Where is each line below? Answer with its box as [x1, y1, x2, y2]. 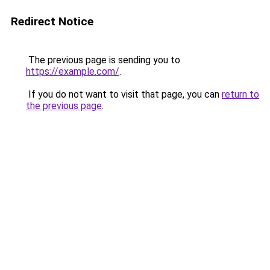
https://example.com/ [26, 66, 119, 77]
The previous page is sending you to [26, 54, 180, 66]
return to [222, 89, 259, 100]
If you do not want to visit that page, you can [26, 89, 222, 100]
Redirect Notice [11, 14, 93, 28]
